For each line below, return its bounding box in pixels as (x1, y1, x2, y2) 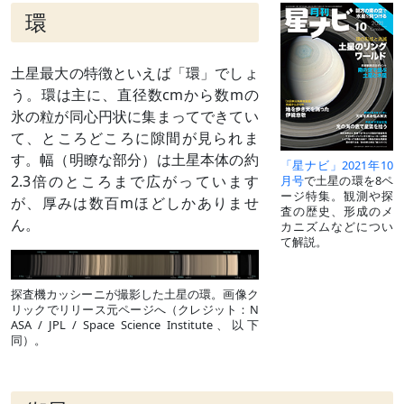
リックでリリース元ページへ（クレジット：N (11, 301, 259, 318)
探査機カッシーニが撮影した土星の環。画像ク (11, 286, 259, 303)
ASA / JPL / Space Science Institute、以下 (11, 317, 259, 334)
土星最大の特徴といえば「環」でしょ (11, 62, 259, 83)
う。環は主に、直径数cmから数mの (11, 84, 259, 105)
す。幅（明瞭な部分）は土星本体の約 (11, 149, 259, 170)
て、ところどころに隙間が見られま (11, 127, 259, 148)
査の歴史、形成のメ (280, 203, 393, 220)
